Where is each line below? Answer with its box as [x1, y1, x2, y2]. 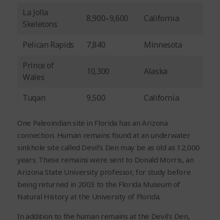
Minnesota [144, 39, 182, 51]
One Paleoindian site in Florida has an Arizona [17, 118, 168, 128]
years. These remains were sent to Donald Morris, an [17, 155, 194, 165]
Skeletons [23, 19, 57, 30]
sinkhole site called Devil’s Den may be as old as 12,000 [17, 142, 200, 153]
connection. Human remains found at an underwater [17, 130, 191, 140]
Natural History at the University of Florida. [17, 192, 161, 202]
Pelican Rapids [23, 39, 74, 51]
